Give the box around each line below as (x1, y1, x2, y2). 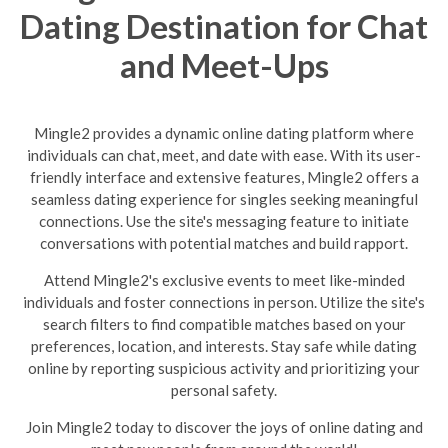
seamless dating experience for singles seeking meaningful (30, 190, 418, 208)
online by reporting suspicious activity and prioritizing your (28, 359, 420, 377)
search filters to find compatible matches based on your (42, 315, 406, 333)
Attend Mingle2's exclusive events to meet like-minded (43, 271, 405, 289)
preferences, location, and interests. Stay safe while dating (31, 337, 417, 355)
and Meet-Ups (119, 44, 329, 85)
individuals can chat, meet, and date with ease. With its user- (27, 146, 421, 164)
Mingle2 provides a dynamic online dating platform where (34, 124, 414, 142)
